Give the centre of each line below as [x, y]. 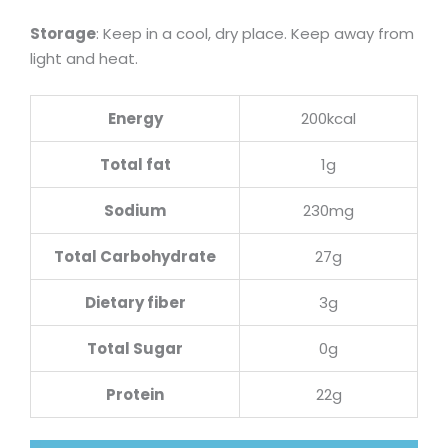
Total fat [135, 164]
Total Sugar [135, 348]
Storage [63, 33]
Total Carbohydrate [135, 256]
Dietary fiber [135, 302]
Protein [135, 394]
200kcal [328, 118]
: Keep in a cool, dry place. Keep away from [255, 33]
